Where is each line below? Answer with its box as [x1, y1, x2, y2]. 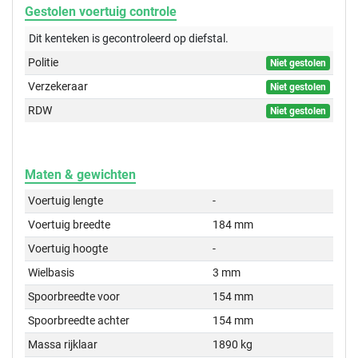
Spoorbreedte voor [28, 290, 121, 304]
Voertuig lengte [28, 194, 104, 208]
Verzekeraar [28, 80, 89, 93]
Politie [28, 56, 59, 70]
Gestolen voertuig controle [25, 4, 177, 20]
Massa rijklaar [28, 338, 98, 352]
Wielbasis [28, 266, 75, 280]
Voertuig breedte [28, 218, 111, 232]
